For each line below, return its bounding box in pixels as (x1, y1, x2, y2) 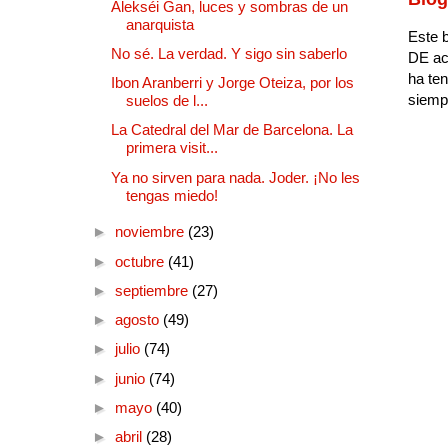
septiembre (114, 281, 192, 299)
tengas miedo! (126, 186, 218, 204)
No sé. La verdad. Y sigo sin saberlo (111, 44, 347, 62)
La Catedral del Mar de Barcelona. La (111, 121, 353, 139)
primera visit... (126, 139, 218, 157)
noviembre (114, 223, 188, 241)
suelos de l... (126, 92, 208, 110)
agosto (114, 311, 163, 329)
